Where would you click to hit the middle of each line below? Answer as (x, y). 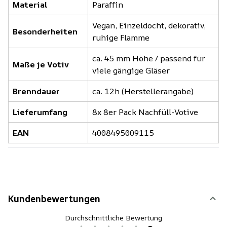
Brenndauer (36, 91)
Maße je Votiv (41, 64)
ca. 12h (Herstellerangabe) (143, 91)
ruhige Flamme (121, 37)
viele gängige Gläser (131, 70)
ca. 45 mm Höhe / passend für (149, 58)
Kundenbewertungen (54, 198)
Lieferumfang (40, 112)
